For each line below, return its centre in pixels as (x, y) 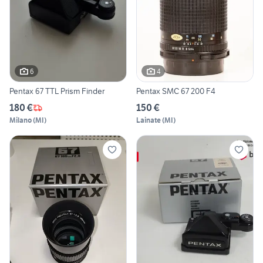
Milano (21, 120)
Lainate (149, 120)
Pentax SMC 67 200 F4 (176, 91)
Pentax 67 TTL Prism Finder (57, 91)
